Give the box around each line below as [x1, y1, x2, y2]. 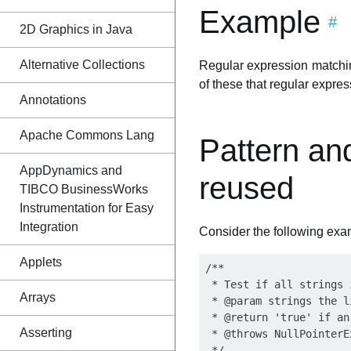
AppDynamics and [20, 164, 122, 177]
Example [199, 5, 320, 39]
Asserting [20, 326, 72, 339]
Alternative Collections [20, 58, 145, 71]
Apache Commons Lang [20, 128, 154, 142]
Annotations [20, 93, 86, 107]
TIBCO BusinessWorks [20, 183, 148, 196]
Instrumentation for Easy [20, 201, 154, 215]
